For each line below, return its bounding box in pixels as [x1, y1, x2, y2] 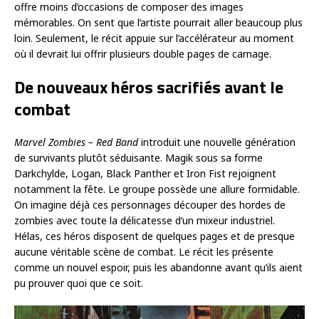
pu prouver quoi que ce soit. [14, 276, 143, 290]
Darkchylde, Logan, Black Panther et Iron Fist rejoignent [14, 166, 276, 180]
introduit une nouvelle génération [138, 135, 296, 149]
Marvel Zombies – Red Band [14, 135, 138, 149]
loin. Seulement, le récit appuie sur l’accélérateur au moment [14, 31, 294, 45]
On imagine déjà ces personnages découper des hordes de [14, 197, 286, 211]
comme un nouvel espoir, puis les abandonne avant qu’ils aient [14, 260, 303, 274]
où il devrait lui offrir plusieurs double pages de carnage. [14, 46, 271, 61]
